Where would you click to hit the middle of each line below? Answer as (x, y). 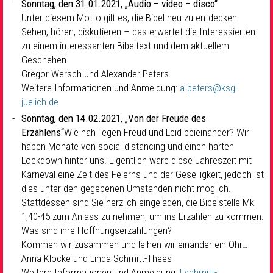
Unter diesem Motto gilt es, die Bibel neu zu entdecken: (130, 18)
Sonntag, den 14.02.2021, (73, 119)
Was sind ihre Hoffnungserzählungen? (97, 231)
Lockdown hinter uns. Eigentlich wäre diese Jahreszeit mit (136, 161)
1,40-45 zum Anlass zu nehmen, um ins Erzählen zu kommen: (142, 217)
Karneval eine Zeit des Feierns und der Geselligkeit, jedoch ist (143, 175)
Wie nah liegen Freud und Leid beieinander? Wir (157, 133)
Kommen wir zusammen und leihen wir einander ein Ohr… (135, 245)
